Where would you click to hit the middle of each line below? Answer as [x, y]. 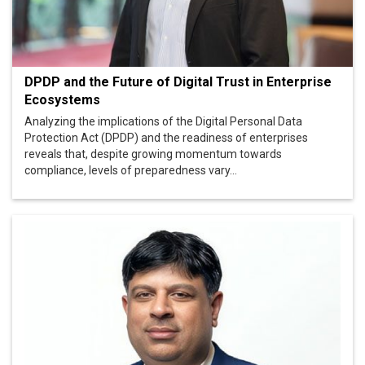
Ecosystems [62, 100]
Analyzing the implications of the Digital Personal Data [163, 122]
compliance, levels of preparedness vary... [131, 171]
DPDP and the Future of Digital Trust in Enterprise [178, 82]
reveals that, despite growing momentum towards [153, 154]
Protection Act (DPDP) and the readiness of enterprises [166, 138]
